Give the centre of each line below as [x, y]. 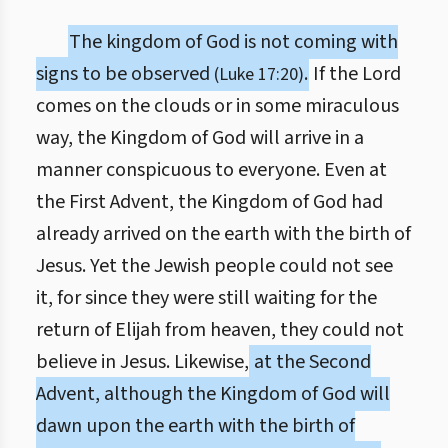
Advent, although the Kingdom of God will [213, 394]
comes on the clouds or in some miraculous [217, 106]
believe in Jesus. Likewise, [142, 362]
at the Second [310, 362]
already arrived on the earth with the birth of [223, 234]
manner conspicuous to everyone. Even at [211, 170]
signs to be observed [125, 74]
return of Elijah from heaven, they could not [220, 330]
